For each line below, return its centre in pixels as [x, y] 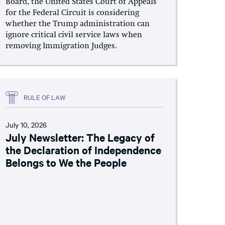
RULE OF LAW [44, 97]
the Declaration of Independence [83, 149]
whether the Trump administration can [77, 24]
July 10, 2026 [26, 124]
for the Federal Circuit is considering [72, 13]
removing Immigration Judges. [61, 46]
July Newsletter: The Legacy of [80, 137]
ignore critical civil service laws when [74, 35]
